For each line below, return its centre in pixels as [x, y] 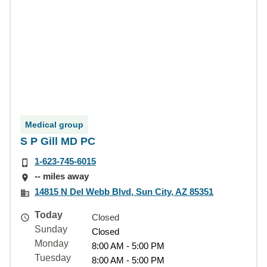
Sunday [51, 229]
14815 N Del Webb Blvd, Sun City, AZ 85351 [124, 191]
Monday [52, 243]
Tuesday [53, 257]
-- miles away [62, 176]
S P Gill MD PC [58, 141]
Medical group [54, 125]
